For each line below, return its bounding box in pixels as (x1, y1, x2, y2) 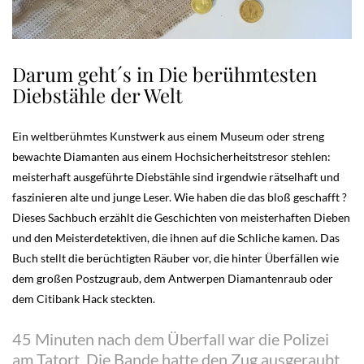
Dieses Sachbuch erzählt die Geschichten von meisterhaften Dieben (12, 210, 350, 224)
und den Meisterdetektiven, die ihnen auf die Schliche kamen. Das (12, 230, 340, 245)
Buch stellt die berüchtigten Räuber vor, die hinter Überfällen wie (12, 250, 339, 265)
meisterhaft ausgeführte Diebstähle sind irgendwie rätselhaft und (12, 169, 340, 184)
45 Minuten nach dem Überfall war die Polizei (12, 328, 329, 349)
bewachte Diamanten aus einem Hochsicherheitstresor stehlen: (12, 149, 331, 163)
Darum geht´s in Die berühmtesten (12, 60, 317, 87)
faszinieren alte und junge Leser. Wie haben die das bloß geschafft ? (12, 189, 347, 204)
